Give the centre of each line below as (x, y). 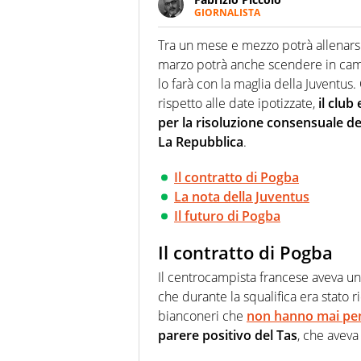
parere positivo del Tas (228, 335)
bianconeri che (202, 315)
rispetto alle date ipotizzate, (237, 104)
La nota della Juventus (242, 197)
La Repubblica (201, 142)
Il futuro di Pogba (227, 216)
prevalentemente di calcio (264, 57)
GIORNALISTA (227, 13)
